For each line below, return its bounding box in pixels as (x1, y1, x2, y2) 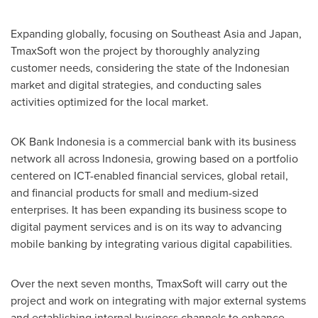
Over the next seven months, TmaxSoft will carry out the (11, 275, 287, 292)
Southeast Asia (171, 26, 245, 42)
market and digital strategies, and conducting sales (11, 77, 261, 93)
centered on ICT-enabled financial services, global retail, (11, 168, 288, 184)
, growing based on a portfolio (150, 150, 298, 167)
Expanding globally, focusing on (11, 26, 171, 42)
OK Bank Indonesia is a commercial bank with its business (11, 133, 296, 150)
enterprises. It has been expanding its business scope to (11, 202, 287, 218)
